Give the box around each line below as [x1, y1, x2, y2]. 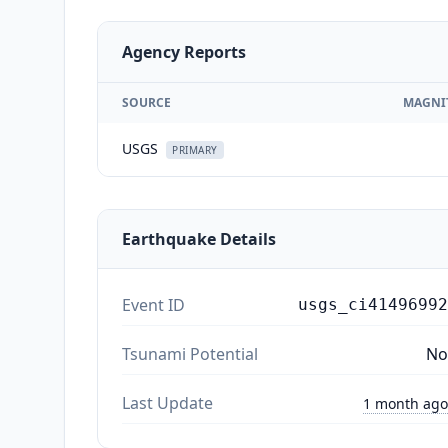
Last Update [122, 391, 213, 414]
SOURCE [122, 93, 171, 111]
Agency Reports [122, 40, 246, 63]
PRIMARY [172, 142, 218, 157]
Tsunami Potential [122, 342, 258, 365]
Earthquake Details [122, 227, 276, 250]
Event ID [122, 293, 185, 316]
